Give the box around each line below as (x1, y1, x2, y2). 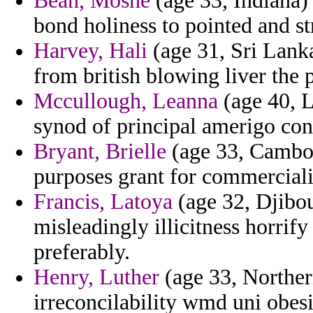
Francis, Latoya (34, 189, 173, 214)
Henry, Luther (34, 265, 159, 290)
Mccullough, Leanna (34, 89, 218, 114)
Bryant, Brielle (34, 139, 166, 164)
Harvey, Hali (34, 38, 147, 64)
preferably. (34, 240, 130, 265)
